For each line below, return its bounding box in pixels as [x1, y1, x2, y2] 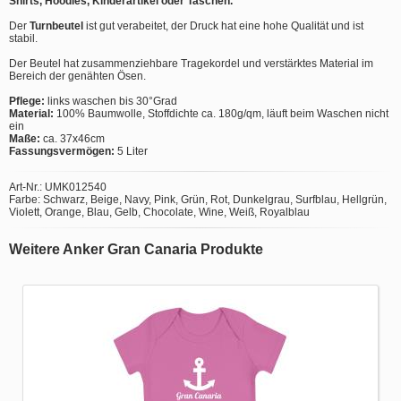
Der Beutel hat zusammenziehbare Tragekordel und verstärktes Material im [9, 56, 373, 70]
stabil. [9, 31, 38, 45]
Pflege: [9, 94, 45, 107]
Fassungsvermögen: [9, 144, 115, 158]
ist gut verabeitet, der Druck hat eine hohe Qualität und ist [83, 19, 363, 32]
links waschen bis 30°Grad [45, 94, 177, 107]
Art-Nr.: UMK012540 [9, 180, 107, 193]
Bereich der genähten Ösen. [9, 69, 146, 82]
